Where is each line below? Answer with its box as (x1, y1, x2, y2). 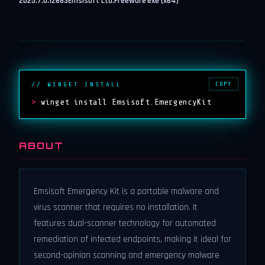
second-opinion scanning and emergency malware (34, 250, 219, 261)
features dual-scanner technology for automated (34, 218, 216, 229)
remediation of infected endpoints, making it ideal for (34, 234, 231, 245)
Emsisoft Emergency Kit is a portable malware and (34, 186, 219, 197)
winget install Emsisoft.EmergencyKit (41, 97, 211, 106)
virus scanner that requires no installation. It (34, 202, 198, 213)
